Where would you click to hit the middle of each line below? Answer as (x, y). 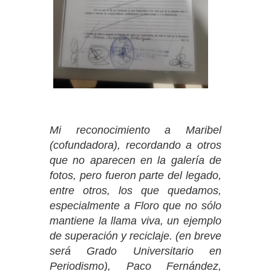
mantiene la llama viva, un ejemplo (135, 221)
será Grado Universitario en (135, 251)
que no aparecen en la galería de (135, 161)
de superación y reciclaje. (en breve (135, 236)
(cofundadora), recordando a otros (135, 145)
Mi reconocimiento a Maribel (135, 130)
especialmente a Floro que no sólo (135, 206)
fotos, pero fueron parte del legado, (135, 176)
